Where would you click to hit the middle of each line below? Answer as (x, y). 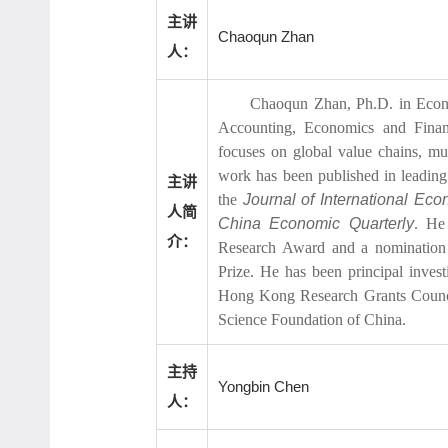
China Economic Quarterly (316, 223)
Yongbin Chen (263, 386)
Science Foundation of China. (312, 319)
